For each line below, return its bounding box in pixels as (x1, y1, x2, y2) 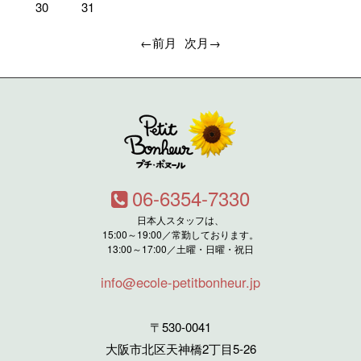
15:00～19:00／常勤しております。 (102, 227, 259, 242)
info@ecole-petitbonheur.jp (101, 272, 260, 293)
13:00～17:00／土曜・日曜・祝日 (107, 242, 254, 256)
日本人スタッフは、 (137, 213, 224, 227)
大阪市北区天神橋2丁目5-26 (105, 340, 256, 358)
